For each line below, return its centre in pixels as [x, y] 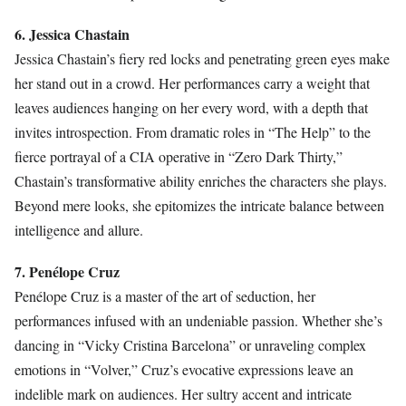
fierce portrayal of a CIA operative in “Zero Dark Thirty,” [179, 157]
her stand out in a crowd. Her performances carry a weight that [192, 83]
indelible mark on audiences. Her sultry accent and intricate [183, 394]
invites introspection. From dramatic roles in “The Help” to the [193, 132]
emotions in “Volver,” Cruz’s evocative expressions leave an [184, 370]
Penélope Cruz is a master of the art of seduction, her [165, 296]
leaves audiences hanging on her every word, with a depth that [191, 108]
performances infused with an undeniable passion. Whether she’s [198, 321]
